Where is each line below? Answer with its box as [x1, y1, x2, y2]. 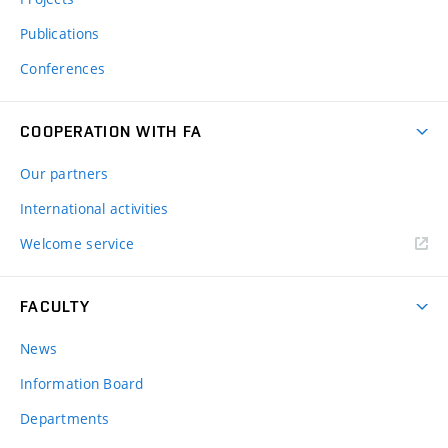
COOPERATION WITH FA [20, 122, 203, 142]
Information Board [20, 374, 144, 394]
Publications [20, 24, 100, 44]
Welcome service [20, 234, 135, 254]
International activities [20, 199, 169, 219]
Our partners [20, 164, 109, 184]
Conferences [20, 59, 106, 79]
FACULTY [20, 297, 90, 317]
